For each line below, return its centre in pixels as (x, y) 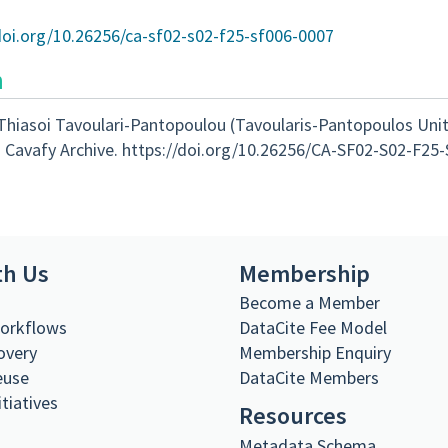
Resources (293, 416)
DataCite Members (309, 378)
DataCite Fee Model (313, 328)
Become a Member (309, 303)
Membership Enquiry (315, 353)
